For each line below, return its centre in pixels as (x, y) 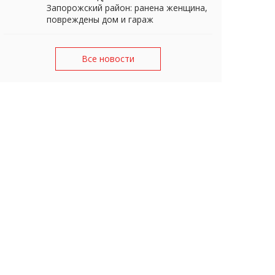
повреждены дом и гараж (100, 19)
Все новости (108, 59)
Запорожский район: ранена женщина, (127, 7)
